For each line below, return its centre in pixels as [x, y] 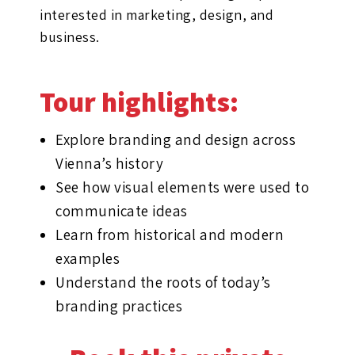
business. [70, 37]
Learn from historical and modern [170, 235]
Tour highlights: [139, 101]
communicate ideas [122, 211]
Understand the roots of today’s [163, 282]
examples [88, 258]
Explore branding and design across [176, 139]
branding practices [119, 306]
